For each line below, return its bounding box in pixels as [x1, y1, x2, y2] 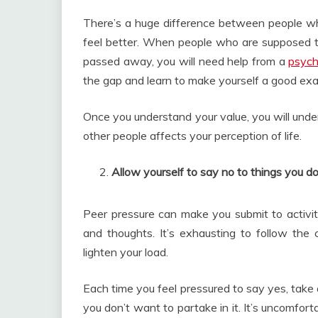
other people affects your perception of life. [83, 128, 302, 143]
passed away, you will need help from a [83, 54, 289, 68]
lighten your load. [83, 245, 168, 259]
